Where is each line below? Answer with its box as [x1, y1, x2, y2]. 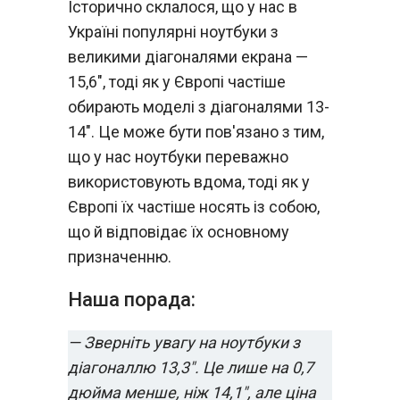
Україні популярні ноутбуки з [68, 22, 279, 41]
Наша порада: [68, 288, 196, 311]
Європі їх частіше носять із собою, [68, 197, 320, 216]
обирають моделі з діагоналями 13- [68, 97, 329, 116]
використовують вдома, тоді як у [68, 172, 310, 191]
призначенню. [68, 247, 171, 266]
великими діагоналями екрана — [68, 47, 308, 66]
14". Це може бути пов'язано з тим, [68, 122, 324, 141]
